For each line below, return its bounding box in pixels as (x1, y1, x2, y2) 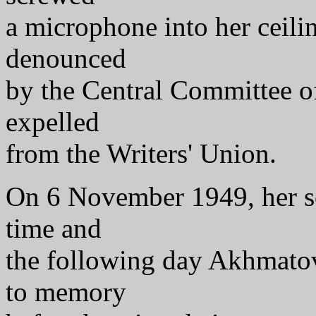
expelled (6, 107, 99, 137)
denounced (6, 43, 126, 73)
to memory (6, 276, 126, 307)
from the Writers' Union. (6, 138, 276, 169)
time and (6, 213, 102, 243)
